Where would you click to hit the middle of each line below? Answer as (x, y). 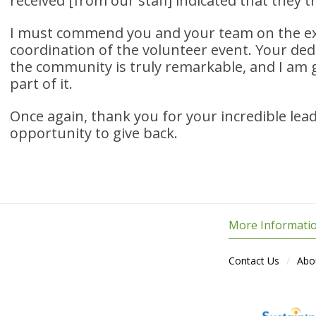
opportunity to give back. (94, 133)
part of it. (41, 84)
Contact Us (254, 261)
